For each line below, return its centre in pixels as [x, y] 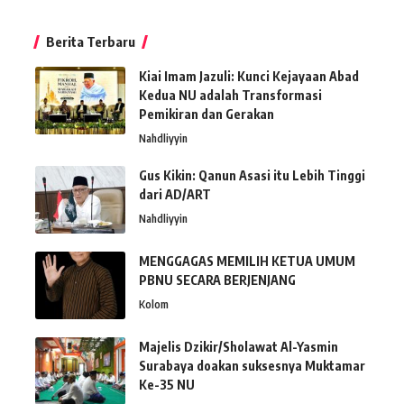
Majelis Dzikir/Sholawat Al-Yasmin [239, 346]
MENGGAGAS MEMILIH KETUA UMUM [247, 261]
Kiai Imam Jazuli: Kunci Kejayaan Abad [249, 76]
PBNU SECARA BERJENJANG [217, 280]
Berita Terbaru [91, 41]
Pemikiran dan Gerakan [207, 114]
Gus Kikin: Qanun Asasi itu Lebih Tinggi [252, 175]
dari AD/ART [175, 194]
